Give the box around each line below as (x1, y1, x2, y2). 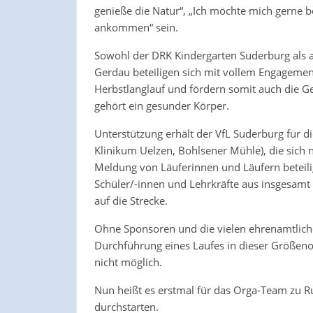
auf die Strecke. (94, 193, 168, 208)
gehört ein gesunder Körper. (94, 98, 229, 112)
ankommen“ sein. (94, 20, 178, 34)
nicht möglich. (94, 254, 162, 269)
